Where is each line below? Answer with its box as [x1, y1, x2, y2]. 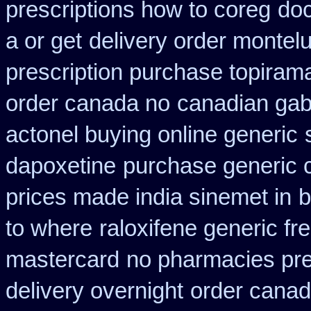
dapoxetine [6, 153, 116, 178]
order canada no [6, 91, 170, 116]
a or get [6, 28, 82, 53]
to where [6, 216, 92, 241]
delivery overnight [6, 278, 183, 303]
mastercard [6, 247, 119, 272]
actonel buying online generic [6, 122, 298, 147]
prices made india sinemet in [6, 185, 292, 210]
